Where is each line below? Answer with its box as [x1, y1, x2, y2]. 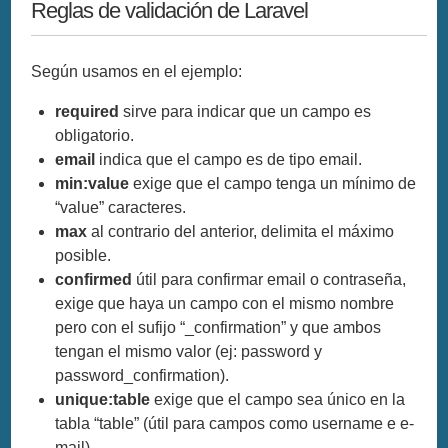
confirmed [55, 270, 133, 288]
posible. [55, 246, 112, 264]
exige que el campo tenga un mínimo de [129, 174, 417, 192]
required [55, 102, 120, 120]
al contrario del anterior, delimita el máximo [87, 222, 395, 240]
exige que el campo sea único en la [150, 390, 406, 408]
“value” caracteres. [55, 198, 187, 216]
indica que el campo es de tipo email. [95, 150, 363, 168]
